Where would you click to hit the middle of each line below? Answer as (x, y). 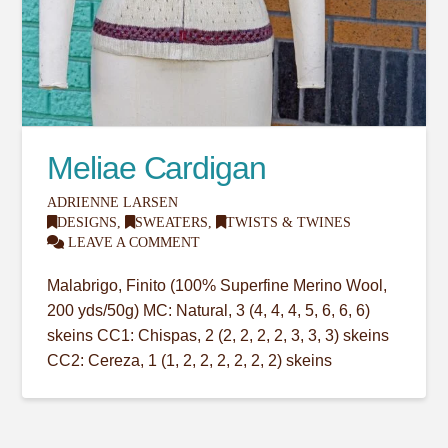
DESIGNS (87, 223)
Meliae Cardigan (156, 168)
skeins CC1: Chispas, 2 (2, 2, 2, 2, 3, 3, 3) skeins (218, 336)
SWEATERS (172, 223)
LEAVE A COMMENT (132, 243)
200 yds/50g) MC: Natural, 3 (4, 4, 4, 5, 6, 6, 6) (209, 311)
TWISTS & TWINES (289, 223)
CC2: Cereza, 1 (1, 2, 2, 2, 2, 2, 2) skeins (190, 361)
